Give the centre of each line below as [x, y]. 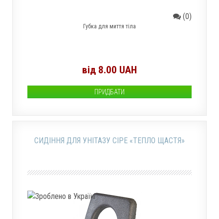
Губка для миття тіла [109, 26]
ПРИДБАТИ [109, 92]
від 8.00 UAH [109, 70]
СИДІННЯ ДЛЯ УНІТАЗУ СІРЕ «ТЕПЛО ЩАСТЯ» [109, 141]
